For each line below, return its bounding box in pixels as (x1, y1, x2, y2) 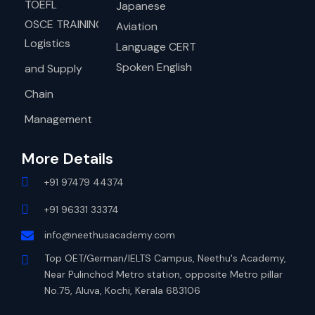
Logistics (25, 36, 70, 51)
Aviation (116, 18, 157, 34)
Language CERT (116, 39, 196, 54)
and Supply (25, 61, 82, 76)
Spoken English (116, 59, 192, 75)
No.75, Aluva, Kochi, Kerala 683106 (44, 284, 200, 297)
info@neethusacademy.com (44, 229, 175, 241)
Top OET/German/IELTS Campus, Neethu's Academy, (44, 252, 286, 264)
